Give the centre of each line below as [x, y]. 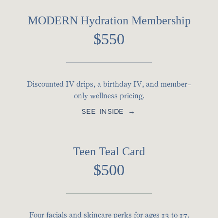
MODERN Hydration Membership [109, 21]
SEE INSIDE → [109, 112]
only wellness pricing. [109, 96]
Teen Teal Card [109, 152]
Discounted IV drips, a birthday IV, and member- [109, 84]
